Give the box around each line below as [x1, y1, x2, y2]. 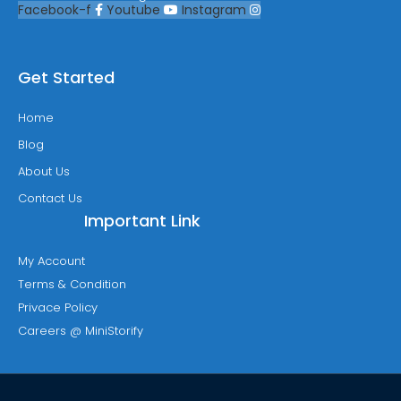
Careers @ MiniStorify [18, 322, 143, 339]
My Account [18, 252, 85, 269]
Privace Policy [18, 299, 98, 316]
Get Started [18, 66, 115, 89]
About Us [18, 163, 70, 180]
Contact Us [18, 190, 82, 207]
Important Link [84, 209, 200, 232]
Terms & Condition [18, 276, 126, 293]
